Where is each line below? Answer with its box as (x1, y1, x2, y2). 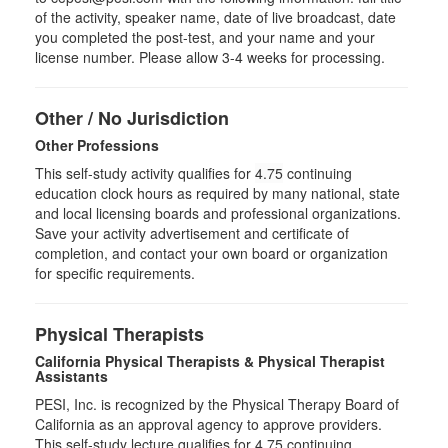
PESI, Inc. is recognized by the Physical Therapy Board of (35, 394, 399, 414)
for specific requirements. (35, 263, 195, 283)
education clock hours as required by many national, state (35, 183, 400, 203)
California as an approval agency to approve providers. (35, 414, 382, 434)
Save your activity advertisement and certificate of (35, 223, 349, 243)
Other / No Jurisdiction (35, 105, 229, 131)
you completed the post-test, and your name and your (35, 27, 375, 47)
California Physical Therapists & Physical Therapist (35, 351, 385, 371)
